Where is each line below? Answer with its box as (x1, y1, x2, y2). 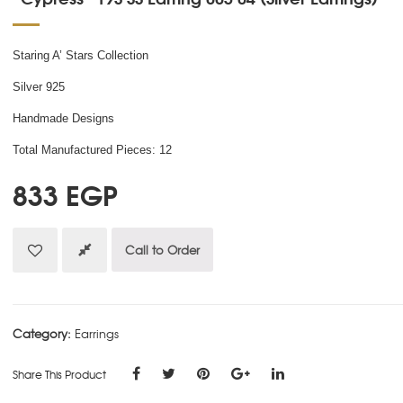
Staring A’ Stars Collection (13, 49, 148, 63)
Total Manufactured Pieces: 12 (13, 143, 172, 157)
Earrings (75, 325, 119, 343)
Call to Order (125, 241, 200, 259)
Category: (13, 325, 75, 343)
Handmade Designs (13, 112, 114, 126)
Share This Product (13, 366, 106, 383)
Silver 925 (13, 80, 65, 94)
